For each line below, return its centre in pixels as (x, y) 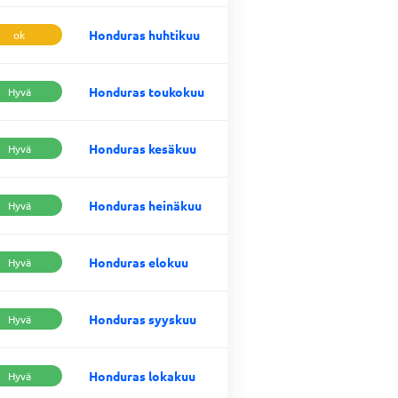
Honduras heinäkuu (145, 205)
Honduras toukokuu (147, 92)
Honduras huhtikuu (144, 35)
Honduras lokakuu (142, 376)
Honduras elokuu (139, 262)
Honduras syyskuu (143, 319)
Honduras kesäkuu (143, 148)
